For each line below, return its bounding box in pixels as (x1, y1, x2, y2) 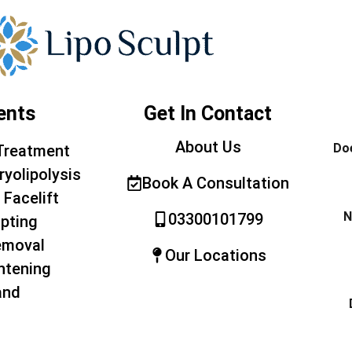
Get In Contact (144, 102, 272, 126)
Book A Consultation (142, 174, 289, 193)
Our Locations (165, 246, 266, 266)
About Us (174, 137, 241, 157)
